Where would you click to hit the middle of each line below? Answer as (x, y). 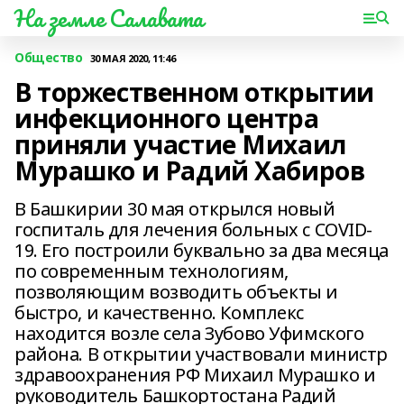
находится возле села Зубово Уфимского (189, 333)
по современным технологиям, (151, 271)
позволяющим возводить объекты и (176, 292)
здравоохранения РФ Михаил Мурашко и (195, 375)
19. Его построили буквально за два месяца (202, 250)
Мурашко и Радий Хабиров (190, 170)
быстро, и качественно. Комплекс (159, 312)
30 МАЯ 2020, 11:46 (133, 58)
